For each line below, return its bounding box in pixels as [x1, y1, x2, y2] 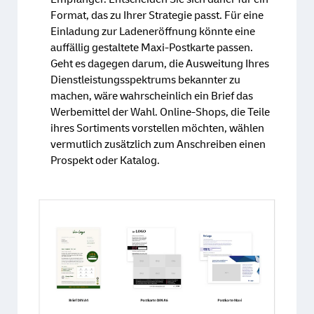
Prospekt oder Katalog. [50, 153, 160, 168]
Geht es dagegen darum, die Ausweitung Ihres [50, 56, 269, 71]
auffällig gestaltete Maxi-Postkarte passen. [50, 40, 253, 55]
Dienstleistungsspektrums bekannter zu [50, 72, 240, 87]
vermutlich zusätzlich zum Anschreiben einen [50, 137, 266, 151]
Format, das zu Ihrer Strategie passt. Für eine [50, 8, 264, 22]
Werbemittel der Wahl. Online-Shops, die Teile [50, 104, 270, 119]
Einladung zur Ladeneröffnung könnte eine [50, 24, 255, 39]
